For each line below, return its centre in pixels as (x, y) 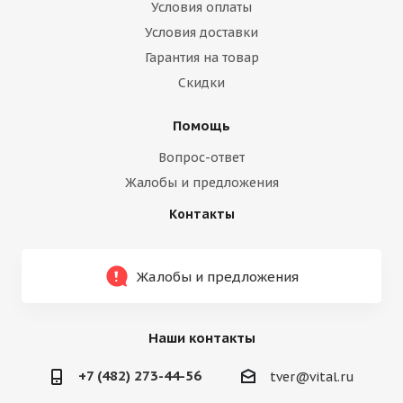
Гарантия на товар (201, 58)
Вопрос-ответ (201, 157)
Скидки (201, 83)
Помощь (201, 125)
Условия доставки (201, 32)
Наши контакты (201, 338)
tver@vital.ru (312, 377)
